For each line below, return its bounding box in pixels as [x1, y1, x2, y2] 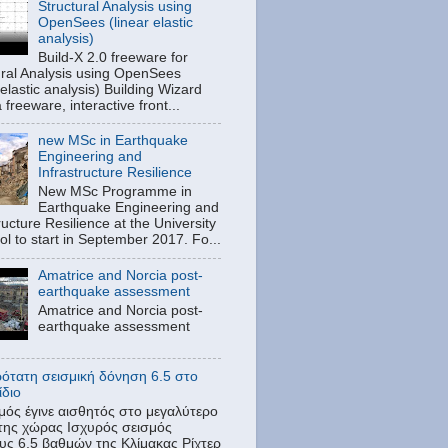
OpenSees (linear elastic [38, 14, 194, 30]
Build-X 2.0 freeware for [38, 49, 189, 65]
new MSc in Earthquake [38, 133, 189, 149]
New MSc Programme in [38, 184, 193, 200]
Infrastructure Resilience [38, 165, 193, 181]
